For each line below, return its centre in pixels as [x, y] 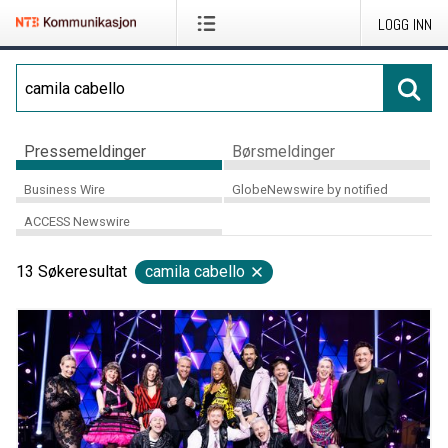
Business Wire [64, 189]
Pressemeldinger [85, 151]
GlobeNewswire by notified [309, 189]
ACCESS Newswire [77, 222]
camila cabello [195, 272]
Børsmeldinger [283, 151]
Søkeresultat [82, 272]
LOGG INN [405, 24]
